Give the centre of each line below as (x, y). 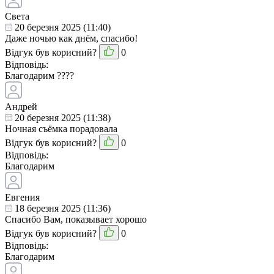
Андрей (21, 107)
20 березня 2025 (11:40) (61, 28)
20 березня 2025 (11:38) (61, 118)
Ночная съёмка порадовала (61, 129)
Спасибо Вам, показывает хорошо (76, 220)
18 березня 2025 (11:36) (61, 209)
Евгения (22, 198)
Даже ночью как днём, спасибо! (71, 39)
